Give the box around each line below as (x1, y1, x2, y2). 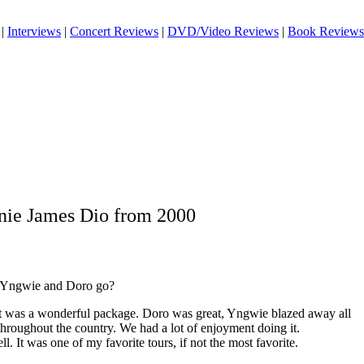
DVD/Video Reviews (167, 24, 279, 38)
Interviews (7, 24, 61, 38)
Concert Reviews (70, 24, 158, 38)
